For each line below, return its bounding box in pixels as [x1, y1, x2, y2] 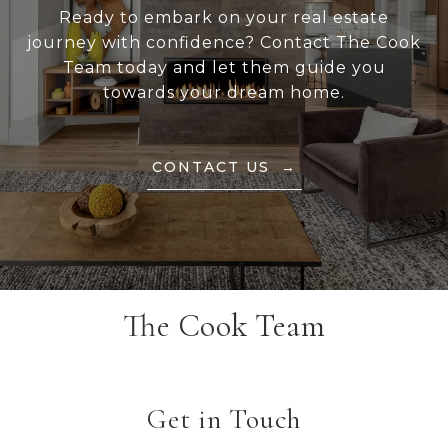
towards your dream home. [103, 83, 345, 103]
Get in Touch [147, 402, 301, 437]
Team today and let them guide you [62, 58, 386, 78]
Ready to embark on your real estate [59, 8, 389, 28]
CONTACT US [151, 158, 276, 177]
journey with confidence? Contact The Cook [27, 33, 421, 53]
